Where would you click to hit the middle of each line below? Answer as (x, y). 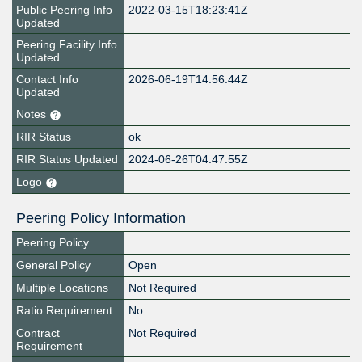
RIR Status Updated (67, 160)
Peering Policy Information (101, 219)
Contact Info (47, 80)
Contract (38, 333)
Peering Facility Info (67, 45)
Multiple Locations (62, 288)
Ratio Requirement (64, 311)
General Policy (53, 265)
